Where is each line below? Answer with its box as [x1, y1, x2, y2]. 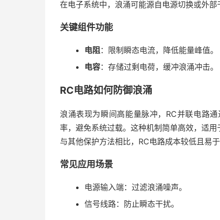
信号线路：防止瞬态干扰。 [84, 199, 179, 209]
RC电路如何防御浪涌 [60, 84, 152, 96]
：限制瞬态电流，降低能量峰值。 [100, 45, 218, 55]
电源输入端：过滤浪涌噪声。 [84, 182, 187, 192]
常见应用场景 [60, 159, 113, 169]
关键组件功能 [60, 22, 113, 32]
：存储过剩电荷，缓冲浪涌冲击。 [100, 62, 218, 72]
